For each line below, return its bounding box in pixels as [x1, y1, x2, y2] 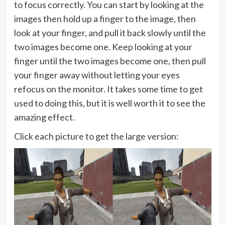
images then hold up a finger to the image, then [14, 13, 196, 24]
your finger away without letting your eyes [14, 69, 180, 80]
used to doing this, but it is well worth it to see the [14, 97, 205, 108]
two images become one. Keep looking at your [14, 41, 192, 52]
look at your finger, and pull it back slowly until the [14, 27, 206, 38]
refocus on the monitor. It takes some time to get [14, 83, 203, 94]
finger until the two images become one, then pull [14, 55, 206, 66]
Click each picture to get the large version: [14, 131, 179, 142]
